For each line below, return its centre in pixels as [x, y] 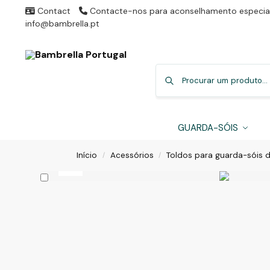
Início [87, 155]
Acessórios [132, 155]
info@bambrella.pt [62, 24]
